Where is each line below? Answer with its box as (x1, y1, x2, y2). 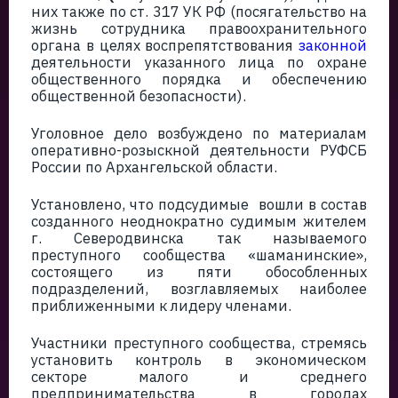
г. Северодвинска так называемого (31, 228, 367, 248)
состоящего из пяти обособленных (31, 262, 367, 282)
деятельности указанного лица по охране (31, 52, 367, 72)
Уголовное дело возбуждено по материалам (31, 123, 367, 143)
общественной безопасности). (31, 86, 246, 106)
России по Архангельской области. (31, 157, 277, 177)
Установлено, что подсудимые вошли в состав (31, 195, 367, 214)
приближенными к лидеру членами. (31, 296, 291, 315)
